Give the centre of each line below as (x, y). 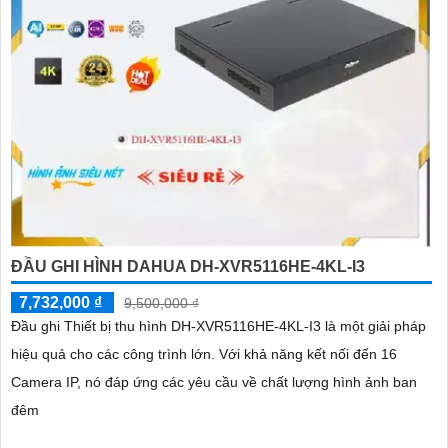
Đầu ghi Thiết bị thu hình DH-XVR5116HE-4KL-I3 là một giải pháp (218, 326)
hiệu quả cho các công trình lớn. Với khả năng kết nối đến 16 (115, 354)
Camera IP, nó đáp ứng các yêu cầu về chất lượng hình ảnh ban (214, 382)
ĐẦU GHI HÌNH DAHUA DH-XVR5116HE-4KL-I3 (188, 267)
